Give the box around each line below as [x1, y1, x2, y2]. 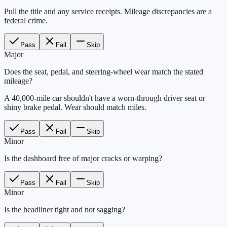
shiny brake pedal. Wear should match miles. [4, 102, 146, 111]
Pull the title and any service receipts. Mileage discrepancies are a [4, 7, 212, 16]
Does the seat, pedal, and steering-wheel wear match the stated [4, 67, 203, 76]
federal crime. [4, 16, 48, 25]
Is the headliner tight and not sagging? [4, 205, 125, 214]
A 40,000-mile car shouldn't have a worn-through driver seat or [4, 93, 205, 102]
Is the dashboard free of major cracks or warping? [4, 154, 162, 163]
